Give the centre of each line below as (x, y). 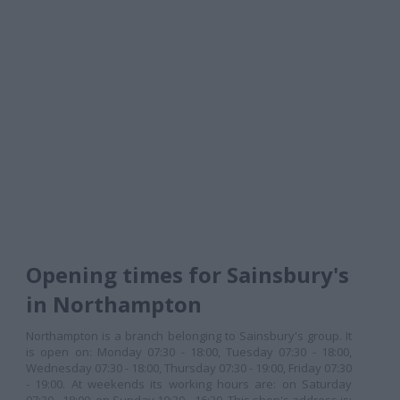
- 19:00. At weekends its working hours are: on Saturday (189, 384)
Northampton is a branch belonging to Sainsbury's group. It (189, 336)
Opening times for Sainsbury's (187, 275)
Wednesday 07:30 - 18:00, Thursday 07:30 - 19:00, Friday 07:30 (189, 368)
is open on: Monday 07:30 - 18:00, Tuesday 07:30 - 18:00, (189, 352)
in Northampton (114, 304)
